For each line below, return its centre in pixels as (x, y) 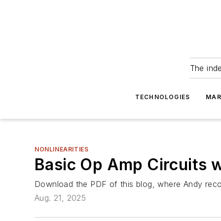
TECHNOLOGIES (163, 97)
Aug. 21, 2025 (60, 198)
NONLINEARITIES (62, 149)
